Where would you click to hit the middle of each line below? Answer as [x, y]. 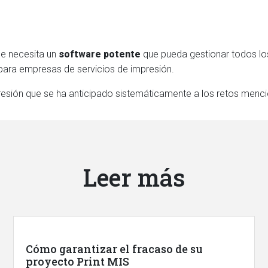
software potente [100, 54]
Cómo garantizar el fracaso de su [115, 249]
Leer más [134, 177]
